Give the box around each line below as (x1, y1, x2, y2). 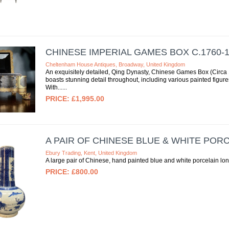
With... (45, 83, 62, 91)
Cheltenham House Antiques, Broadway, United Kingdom (45, 61, 185, 67)
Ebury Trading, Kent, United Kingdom (45, 149, 137, 156)
